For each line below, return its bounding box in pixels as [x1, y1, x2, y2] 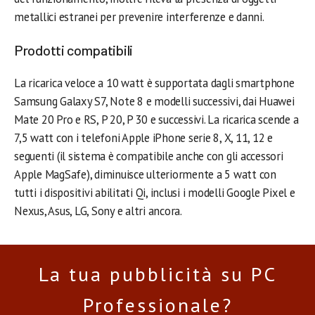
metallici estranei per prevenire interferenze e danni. [14, 8, 264, 25]
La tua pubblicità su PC [38, 261, 277, 287]
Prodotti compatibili [14, 41, 133, 58]
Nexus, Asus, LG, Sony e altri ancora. [14, 202, 182, 219]
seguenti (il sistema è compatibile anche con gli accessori [14, 148, 283, 164]
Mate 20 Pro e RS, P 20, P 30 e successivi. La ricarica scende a [14, 111, 299, 127]
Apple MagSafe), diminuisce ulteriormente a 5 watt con [14, 166, 276, 182]
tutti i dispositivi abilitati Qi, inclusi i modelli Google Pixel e [14, 184, 295, 200]
